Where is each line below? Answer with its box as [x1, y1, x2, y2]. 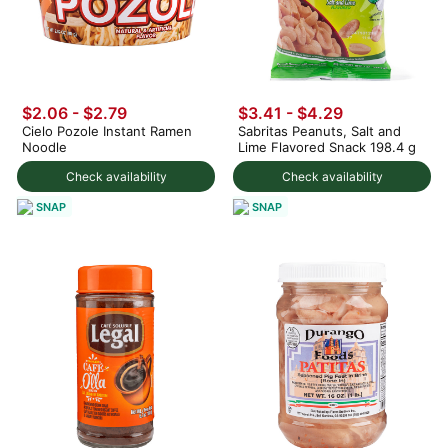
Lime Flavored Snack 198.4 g [238, 139, 416, 156]
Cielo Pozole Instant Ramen [22, 123, 192, 140]
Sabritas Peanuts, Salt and [238, 123, 401, 140]
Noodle [22, 139, 67, 156]
